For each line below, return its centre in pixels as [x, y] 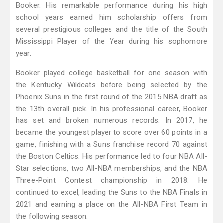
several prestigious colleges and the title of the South [111, 30]
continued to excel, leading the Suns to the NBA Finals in [111, 192]
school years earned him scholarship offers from [111, 18]
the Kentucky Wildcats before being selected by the [111, 85]
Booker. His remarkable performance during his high [111, 6]
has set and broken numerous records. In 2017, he [111, 121]
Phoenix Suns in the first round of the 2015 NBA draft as [111, 97]
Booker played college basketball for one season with [111, 73]
